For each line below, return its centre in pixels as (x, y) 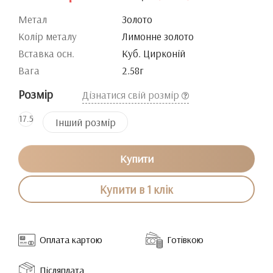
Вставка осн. (46, 53)
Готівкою (185, 239)
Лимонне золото (158, 36)
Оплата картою (71, 239)
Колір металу (48, 36)
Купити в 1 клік (136, 189)
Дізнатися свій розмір (132, 95)
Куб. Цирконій (154, 53)
